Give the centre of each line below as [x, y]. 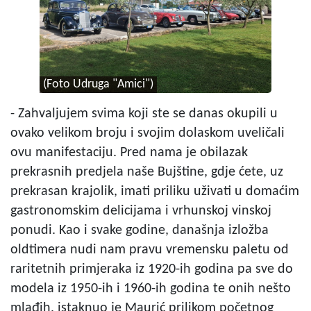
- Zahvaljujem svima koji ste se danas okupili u [144, 114]
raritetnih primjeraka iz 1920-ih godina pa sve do [152, 269]
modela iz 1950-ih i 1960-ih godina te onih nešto [151, 288]
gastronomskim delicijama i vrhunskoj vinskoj [141, 211]
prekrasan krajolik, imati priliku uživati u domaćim [155, 191]
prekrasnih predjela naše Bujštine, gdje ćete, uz [147, 172]
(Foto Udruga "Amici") [98, 84]
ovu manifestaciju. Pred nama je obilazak [129, 152]
